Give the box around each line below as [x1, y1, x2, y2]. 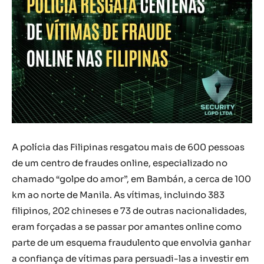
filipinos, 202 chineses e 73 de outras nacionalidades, [12, 205, 247, 217]
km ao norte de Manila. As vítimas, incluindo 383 [12, 189, 225, 201]
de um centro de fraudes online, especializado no [12, 157, 227, 169]
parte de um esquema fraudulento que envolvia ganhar [12, 237, 251, 249]
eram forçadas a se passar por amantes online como [12, 221, 242, 233]
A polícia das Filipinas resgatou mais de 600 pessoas [12, 141, 245, 153]
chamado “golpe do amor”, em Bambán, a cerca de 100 [12, 173, 251, 185]
